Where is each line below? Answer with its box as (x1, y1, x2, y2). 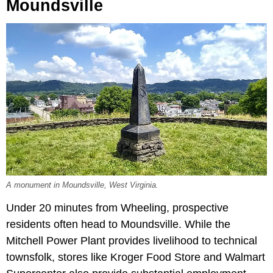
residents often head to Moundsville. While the (6, 218, 230, 231)
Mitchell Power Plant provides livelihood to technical (6, 235, 257, 247)
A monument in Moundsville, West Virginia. (6, 181, 158, 190)
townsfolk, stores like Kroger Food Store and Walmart (6, 251, 265, 264)
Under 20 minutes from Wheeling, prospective (6, 202, 229, 214)
